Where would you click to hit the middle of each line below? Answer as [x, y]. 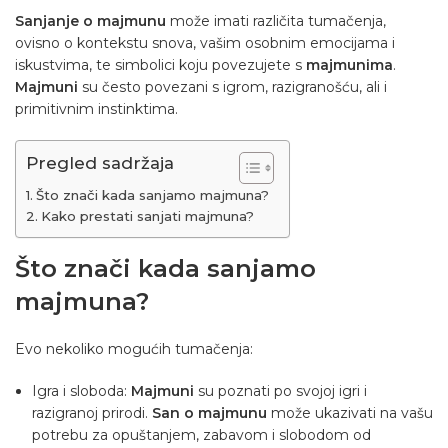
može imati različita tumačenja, [276, 21]
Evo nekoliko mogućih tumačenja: [134, 349]
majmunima [349, 65]
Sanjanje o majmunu [90, 21]
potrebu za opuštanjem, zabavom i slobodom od [201, 435]
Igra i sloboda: [81, 391]
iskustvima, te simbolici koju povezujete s [160, 65]
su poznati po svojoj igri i [280, 391]
